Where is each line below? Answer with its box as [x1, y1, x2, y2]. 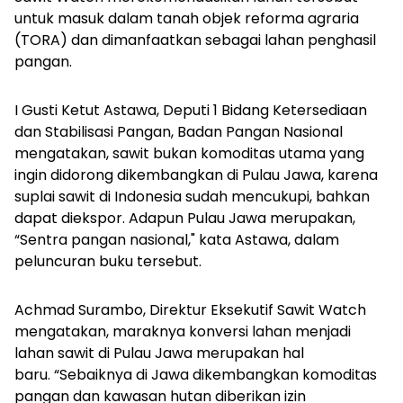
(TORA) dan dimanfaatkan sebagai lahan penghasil [14, 30, 376, 51]
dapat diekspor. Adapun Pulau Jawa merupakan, [14, 208, 355, 229]
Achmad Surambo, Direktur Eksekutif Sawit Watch [14, 300, 366, 321]
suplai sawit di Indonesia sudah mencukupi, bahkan [14, 186, 370, 208]
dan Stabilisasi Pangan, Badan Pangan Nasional [14, 121, 343, 143]
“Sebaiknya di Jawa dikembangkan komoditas [54, 364, 377, 386]
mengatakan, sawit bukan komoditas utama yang [14, 143, 364, 165]
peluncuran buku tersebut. [14, 251, 201, 273]
